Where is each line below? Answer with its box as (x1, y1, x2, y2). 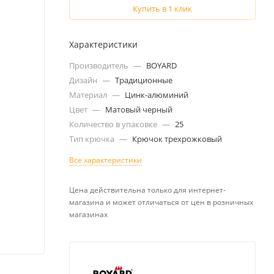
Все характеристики (69, 155, 142, 166)
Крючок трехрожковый (132, 133, 222, 145)
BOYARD (146, 60, 177, 72)
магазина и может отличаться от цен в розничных (69, 197, 253, 208)
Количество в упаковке (69, 119, 159, 130)
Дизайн (69, 75, 99, 86)
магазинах (69, 209, 108, 220)
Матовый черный (105, 104, 172, 116)
